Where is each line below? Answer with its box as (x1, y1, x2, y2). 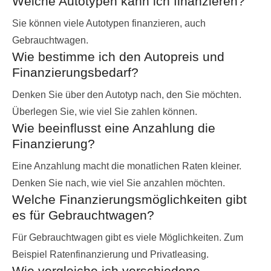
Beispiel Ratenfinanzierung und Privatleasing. (12, 249, 209, 260)
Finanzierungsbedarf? (12, 65, 139, 79)
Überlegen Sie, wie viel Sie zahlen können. (12, 106, 197, 117)
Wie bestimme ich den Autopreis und (12, 49, 224, 64)
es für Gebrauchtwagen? (12, 207, 154, 222)
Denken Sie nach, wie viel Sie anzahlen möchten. (12, 177, 225, 188)
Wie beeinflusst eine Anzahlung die (12, 120, 215, 135)
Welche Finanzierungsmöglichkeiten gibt (12, 192, 247, 206)
